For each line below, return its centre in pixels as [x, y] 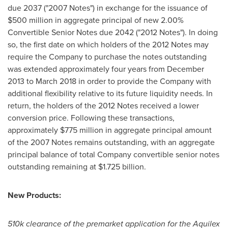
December [186, 69]
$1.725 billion [121, 167]
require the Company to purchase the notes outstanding [107, 57]
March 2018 [56, 81]
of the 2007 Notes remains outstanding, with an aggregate [111, 142]
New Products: [34, 195]
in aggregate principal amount [158, 130]
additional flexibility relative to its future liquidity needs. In [110, 93]
